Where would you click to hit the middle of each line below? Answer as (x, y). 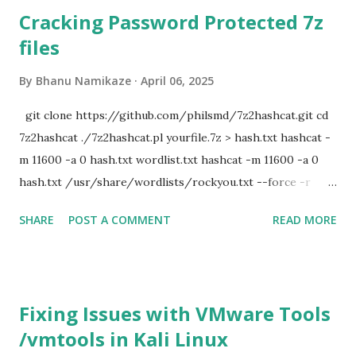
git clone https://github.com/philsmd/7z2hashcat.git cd (174, 115)
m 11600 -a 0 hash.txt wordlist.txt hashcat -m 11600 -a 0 (169, 160)
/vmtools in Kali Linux (124, 339)
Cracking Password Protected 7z (171, 22)
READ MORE (305, 220)
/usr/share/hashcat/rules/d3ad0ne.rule (129, 204)
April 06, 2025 (177, 81)
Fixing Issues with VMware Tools (175, 313)
